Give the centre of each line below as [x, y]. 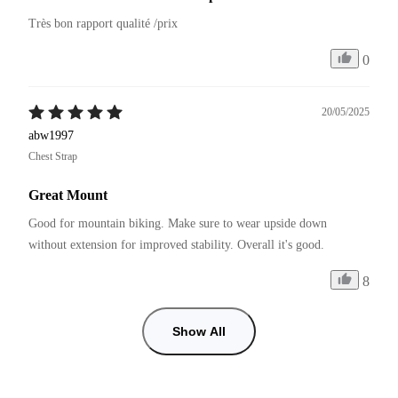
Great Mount [68, 195]
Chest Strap [53, 156]
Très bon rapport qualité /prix [103, 23]
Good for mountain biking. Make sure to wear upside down [179, 223]
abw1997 [51, 135]
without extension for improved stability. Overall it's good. [176, 244]
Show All [199, 331]
